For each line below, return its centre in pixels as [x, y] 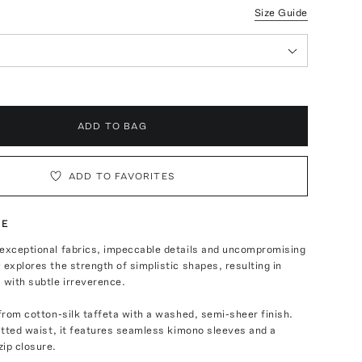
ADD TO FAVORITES [122, 176]
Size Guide [281, 13]
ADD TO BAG [112, 126]
